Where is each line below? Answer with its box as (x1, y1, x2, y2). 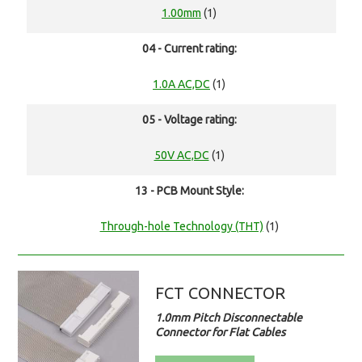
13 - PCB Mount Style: (134, 184, 244, 198)
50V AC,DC (154, 149, 209, 162)
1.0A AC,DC (153, 78, 210, 91)
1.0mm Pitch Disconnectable (155, 311, 303, 325)
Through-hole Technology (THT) (99, 220, 263, 234)
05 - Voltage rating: (141, 113, 237, 127)
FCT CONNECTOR (155, 284, 286, 303)
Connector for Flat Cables (155, 326, 286, 339)
